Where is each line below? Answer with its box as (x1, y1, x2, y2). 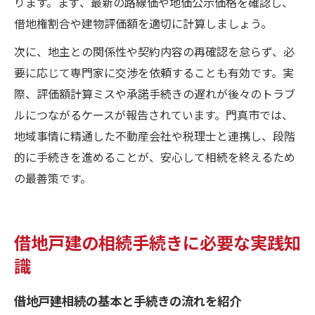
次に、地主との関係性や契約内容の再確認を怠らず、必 (14, 42, 295, 60)
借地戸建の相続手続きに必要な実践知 (14, 229, 301, 255)
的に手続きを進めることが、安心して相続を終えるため (14, 148, 295, 165)
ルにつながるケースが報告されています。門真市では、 (14, 105, 293, 123)
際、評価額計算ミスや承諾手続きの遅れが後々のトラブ (14, 84, 295, 102)
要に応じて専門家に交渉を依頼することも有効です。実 (14, 63, 294, 81)
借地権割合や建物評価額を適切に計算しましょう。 (14, 14, 272, 32)
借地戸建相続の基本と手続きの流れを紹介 (14, 290, 241, 309)
